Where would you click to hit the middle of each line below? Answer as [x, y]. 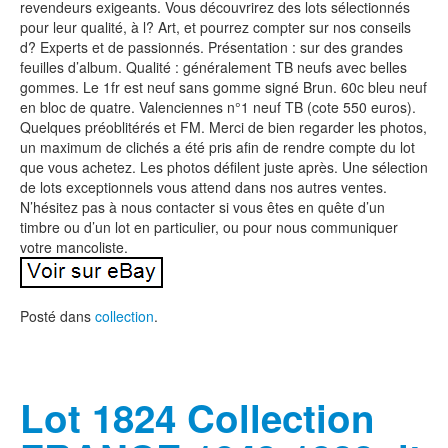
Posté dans [57, 316]
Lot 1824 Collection [197, 417]
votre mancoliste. [74, 247]
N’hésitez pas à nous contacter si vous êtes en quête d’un [202, 207]
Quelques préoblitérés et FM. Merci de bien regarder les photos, [223, 127]
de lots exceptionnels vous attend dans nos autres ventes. [203, 187]
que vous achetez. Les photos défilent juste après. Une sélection [224, 167]
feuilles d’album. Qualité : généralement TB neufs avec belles [213, 67]
